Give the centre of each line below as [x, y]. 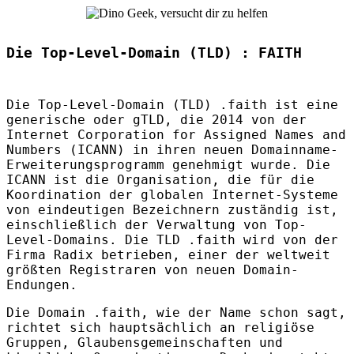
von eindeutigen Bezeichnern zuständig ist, [172, 210]
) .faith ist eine [271, 105]
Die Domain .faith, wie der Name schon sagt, [176, 313]
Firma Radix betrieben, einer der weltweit [168, 255]
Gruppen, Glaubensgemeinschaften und [145, 343]
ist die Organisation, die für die [180, 180]
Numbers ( [42, 150]
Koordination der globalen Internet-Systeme [172, 195]
